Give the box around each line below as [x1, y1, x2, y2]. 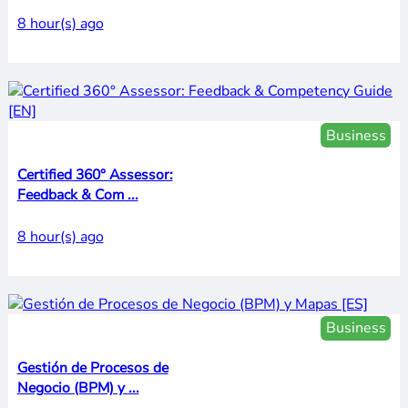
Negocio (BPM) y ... [127, 377, 139, 398]
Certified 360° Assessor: [16, 164, 173, 185]
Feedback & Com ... [16, 184, 138, 205]
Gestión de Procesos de [16, 357, 168, 378]
